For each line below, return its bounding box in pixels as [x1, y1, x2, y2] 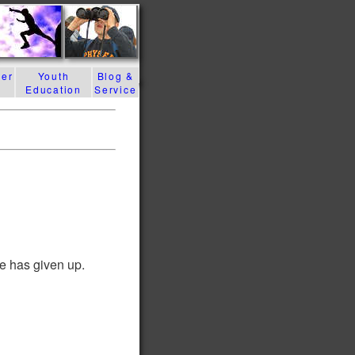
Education [25, 82, 82, 96]
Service [94, 82, 137, 96]
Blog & [97, 69, 134, 82]
